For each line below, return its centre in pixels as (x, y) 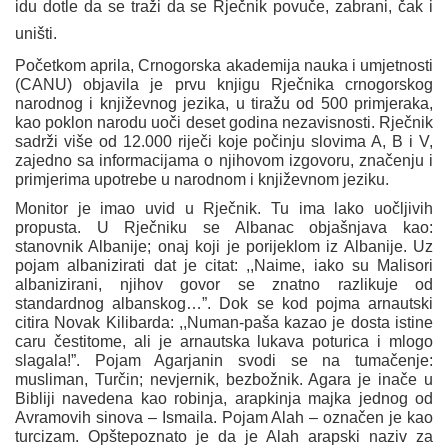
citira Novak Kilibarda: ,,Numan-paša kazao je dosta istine (224, 323)
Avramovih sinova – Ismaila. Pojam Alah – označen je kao (224, 418)
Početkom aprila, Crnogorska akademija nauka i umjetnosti (224, 66)
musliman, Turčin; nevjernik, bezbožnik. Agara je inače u (224, 380)
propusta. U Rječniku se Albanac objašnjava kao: (224, 228)
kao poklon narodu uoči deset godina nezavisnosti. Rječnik (224, 123)
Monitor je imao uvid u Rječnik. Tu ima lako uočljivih (224, 209)
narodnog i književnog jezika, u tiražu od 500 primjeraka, (224, 104)
